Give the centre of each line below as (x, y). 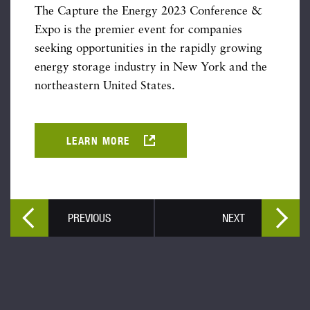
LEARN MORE (98, 140)
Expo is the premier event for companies (138, 30)
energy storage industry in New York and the (151, 67)
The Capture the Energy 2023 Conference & (148, 11)
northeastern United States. (105, 86)
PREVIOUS (90, 218)
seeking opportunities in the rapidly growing (148, 49)
